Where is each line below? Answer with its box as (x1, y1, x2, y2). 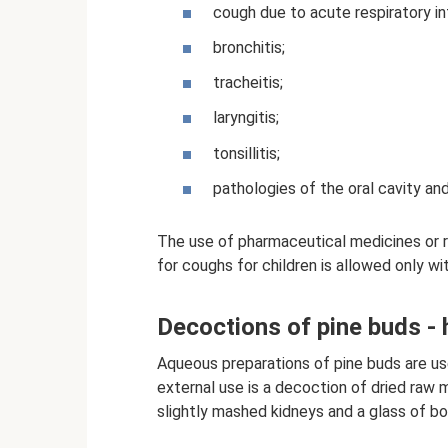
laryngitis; (213, 108, 279, 128)
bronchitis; (213, 38, 285, 58)
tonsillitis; (213, 143, 280, 163)
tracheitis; (213, 73, 283, 93)
